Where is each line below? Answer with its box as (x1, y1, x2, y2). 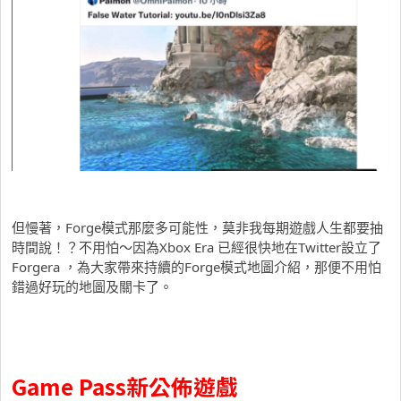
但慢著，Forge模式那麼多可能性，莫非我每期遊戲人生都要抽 (12, 218, 383, 237)
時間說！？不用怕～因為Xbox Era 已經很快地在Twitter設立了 (12, 238, 381, 257)
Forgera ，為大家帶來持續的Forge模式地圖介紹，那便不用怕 (12, 258, 381, 277)
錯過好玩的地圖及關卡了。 (12, 277, 173, 296)
